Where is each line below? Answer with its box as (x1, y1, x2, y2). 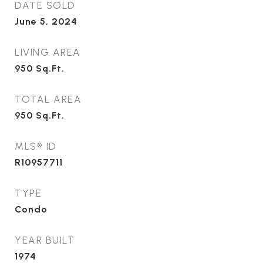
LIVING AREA (15, 46, 81, 58)
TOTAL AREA (15, 93, 82, 105)
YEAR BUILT (15, 234, 75, 246)
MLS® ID (15, 140, 57, 152)
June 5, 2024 (15, 16, 77, 27)
